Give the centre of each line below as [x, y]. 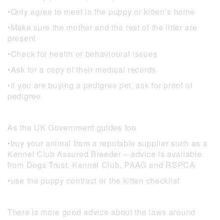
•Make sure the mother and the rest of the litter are [102, 27]
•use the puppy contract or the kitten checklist [94, 181]
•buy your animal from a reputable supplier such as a [108, 143]
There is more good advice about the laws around [101, 212]
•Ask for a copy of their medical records [82, 70]
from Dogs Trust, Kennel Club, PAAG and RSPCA [101, 165]
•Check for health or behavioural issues [82, 54]
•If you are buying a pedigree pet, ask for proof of [100, 85]
